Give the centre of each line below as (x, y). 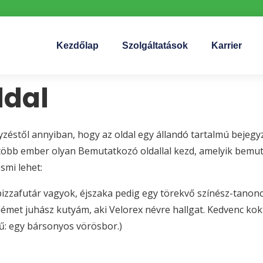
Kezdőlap (77, 45)
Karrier (226, 45)
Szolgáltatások (155, 45)
